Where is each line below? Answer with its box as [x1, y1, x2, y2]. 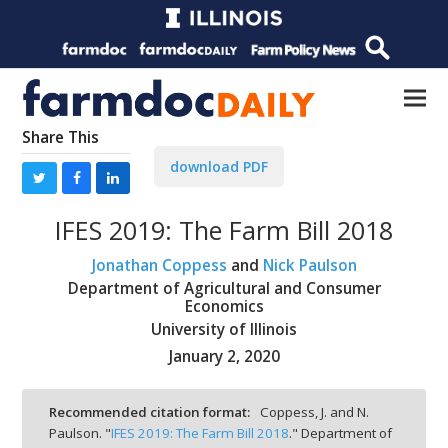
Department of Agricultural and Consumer [67, 277, 381, 299]
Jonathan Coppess [91, 254, 227, 276]
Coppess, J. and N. [259, 403, 369, 422]
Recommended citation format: [49, 403, 253, 422]
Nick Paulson [262, 254, 357, 276]
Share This [22, 127, 100, 148]
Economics [184, 295, 264, 317]
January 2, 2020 [168, 345, 280, 367]
